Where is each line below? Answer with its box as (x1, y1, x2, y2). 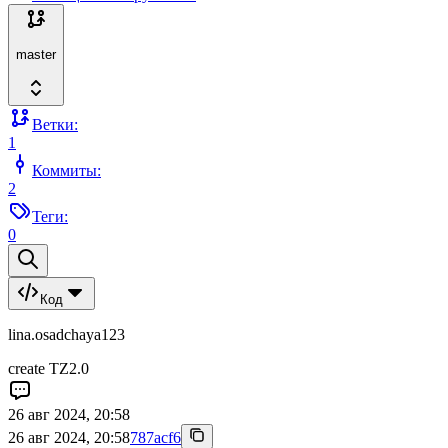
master (16, 47, 56, 63)
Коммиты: (32, 161, 101, 179)
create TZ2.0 (8, 359, 89, 377)
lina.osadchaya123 (8, 325, 125, 343)
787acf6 (130, 428, 181, 446)
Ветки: (32, 115, 78, 133)
